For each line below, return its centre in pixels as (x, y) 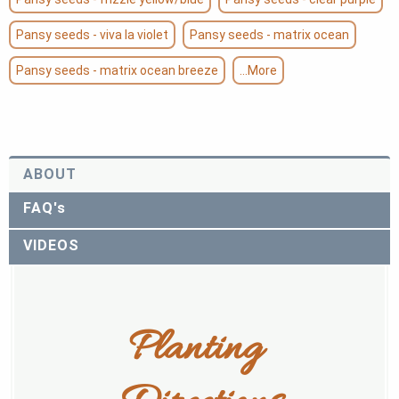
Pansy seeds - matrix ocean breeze (117, 70)
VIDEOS (51, 245)
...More (258, 70)
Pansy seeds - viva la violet (92, 34)
